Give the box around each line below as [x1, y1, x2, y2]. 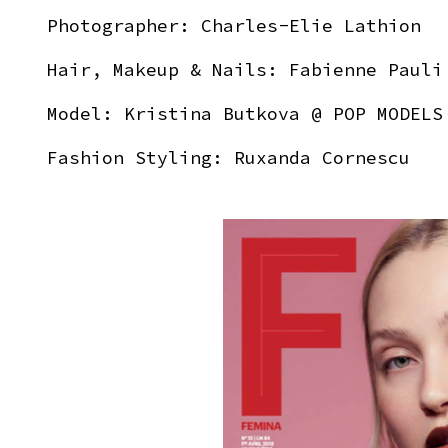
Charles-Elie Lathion [201, 13, 421, 37]
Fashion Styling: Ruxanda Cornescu [47, 145, 410, 169]
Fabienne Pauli [289, 57, 443, 81]
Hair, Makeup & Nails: [47, 57, 289, 81]
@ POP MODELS [300, 101, 443, 125]
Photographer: [47, 13, 201, 37]
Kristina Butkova [124, 101, 300, 125]
